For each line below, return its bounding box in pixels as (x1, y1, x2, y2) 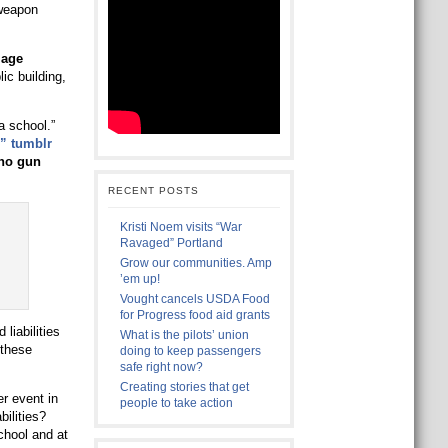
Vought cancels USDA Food (119, 292, 270, 306)
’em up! (119, 272, 160, 286)
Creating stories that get (119, 380, 249, 394)
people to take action (119, 396, 233, 410)
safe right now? (119, 360, 203, 374)
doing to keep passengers (119, 344, 261, 358)
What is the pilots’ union (119, 328, 249, 342)
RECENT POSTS (107, 185, 199, 196)
